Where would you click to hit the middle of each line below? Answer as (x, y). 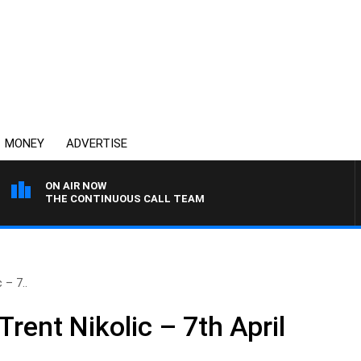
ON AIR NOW (76, 186)
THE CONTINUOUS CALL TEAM (125, 199)
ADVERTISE (97, 143)
